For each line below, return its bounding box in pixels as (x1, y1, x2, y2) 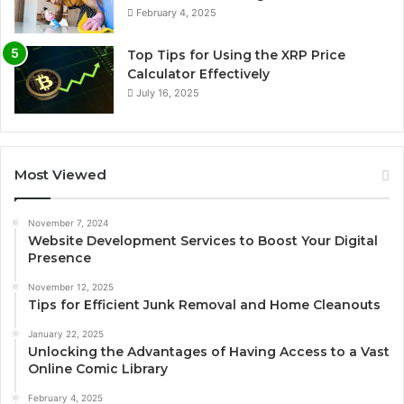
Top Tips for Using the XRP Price (127, 47, 345, 64)
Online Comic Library (28, 361, 168, 378)
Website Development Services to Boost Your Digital (28, 233, 378, 250)
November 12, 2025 (28, 281, 114, 293)
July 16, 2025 (136, 87, 199, 100)
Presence (28, 250, 91, 267)
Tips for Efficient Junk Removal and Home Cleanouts (28, 297, 381, 314)
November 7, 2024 (28, 217, 108, 229)
